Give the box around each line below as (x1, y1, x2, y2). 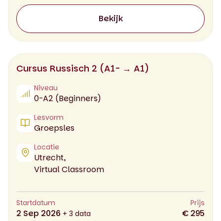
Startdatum (16, 197, 55, 208)
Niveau (34, 82, 58, 93)
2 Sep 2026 (16, 207, 63, 219)
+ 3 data (63, 208, 91, 219)
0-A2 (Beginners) (34, 92, 101, 104)
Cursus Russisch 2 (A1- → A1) (16, 62, 149, 74)
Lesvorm (34, 112, 64, 122)
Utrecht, (34, 151, 66, 163)
